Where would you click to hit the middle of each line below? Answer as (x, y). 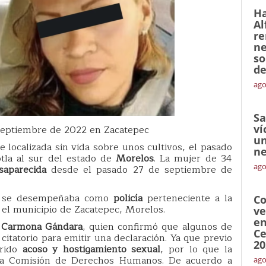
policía (128, 198)
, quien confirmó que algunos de (157, 227)
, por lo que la (196, 249)
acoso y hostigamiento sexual (91, 249)
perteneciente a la (187, 198)
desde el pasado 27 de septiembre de (142, 170)
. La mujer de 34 (193, 158)
